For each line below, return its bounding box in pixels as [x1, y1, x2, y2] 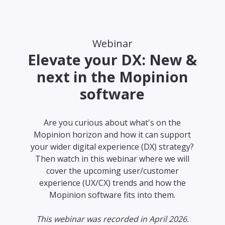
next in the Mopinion [36, 67, 188, 86]
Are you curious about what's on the [44, 117, 181, 128]
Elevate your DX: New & [28, 50, 197, 69]
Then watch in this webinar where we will [35, 153, 190, 164]
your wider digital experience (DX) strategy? [31, 141, 194, 152]
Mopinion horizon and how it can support [34, 129, 191, 140]
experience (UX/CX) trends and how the [39, 177, 186, 188]
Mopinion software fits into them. [49, 189, 176, 200]
